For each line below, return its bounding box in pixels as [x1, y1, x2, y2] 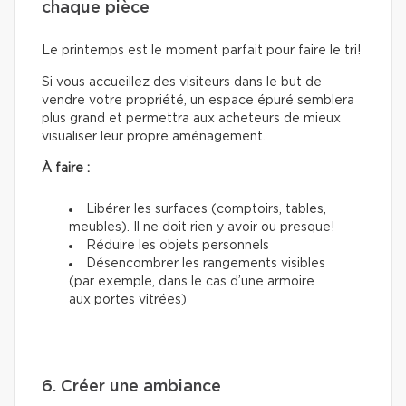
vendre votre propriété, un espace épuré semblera [42, 93, 354, 107]
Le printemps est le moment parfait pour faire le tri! [42, 43, 361, 57]
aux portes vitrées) [69, 293, 187, 306]
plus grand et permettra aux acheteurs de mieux [42, 111, 341, 125]
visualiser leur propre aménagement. [42, 130, 266, 143]
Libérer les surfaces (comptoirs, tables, [86, 202, 326, 216]
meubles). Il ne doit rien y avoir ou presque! [69, 220, 334, 234]
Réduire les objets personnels [86, 238, 269, 252]
